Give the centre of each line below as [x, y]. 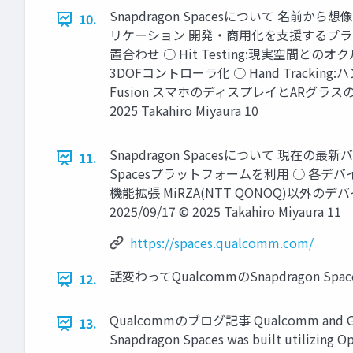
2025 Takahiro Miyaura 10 [184, 111]
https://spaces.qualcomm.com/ [222, 243]
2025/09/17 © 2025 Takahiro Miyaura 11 [225, 212]
